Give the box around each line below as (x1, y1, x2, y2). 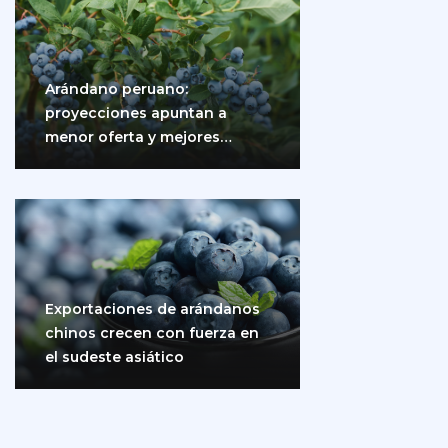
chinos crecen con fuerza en (45, 323, 259, 342)
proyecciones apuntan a (45, 103, 227, 122)
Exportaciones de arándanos (45, 299, 260, 318)
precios (45, 151, 101, 170)
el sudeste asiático (45, 347, 184, 366)
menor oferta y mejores (45, 127, 220, 146)
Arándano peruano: (45, 79, 188, 98)
